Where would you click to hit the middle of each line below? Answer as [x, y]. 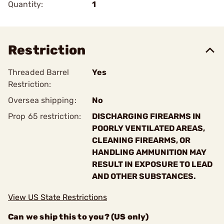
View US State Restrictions [57, 197]
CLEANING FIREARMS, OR [141, 140]
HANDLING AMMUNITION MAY [149, 152]
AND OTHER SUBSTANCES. [144, 176]
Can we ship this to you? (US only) [78, 217]
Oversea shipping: [42, 100]
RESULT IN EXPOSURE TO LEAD [152, 164]
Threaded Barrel [39, 72]
